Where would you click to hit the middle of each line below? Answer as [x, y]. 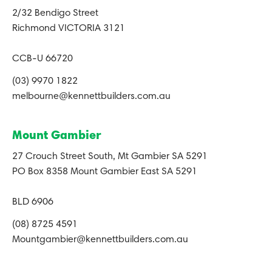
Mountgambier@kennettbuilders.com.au [100, 240]
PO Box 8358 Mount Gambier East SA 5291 [105, 172]
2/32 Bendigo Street [55, 14]
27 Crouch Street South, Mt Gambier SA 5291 [110, 157]
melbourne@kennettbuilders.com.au [91, 97]
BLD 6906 [33, 202]
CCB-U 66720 [42, 59]
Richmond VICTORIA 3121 [69, 29]
